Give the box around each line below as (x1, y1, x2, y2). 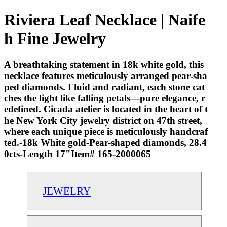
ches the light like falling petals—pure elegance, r (4, 92, 205, 103)
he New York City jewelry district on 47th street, (4, 115, 202, 126)
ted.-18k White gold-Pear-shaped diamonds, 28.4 (4, 137, 207, 148)
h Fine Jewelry (4, 29, 106, 48)
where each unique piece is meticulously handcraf (4, 126, 208, 137)
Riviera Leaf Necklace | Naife (4, 11, 205, 29)
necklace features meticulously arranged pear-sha (4, 70, 207, 81)
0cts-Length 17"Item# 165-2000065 (4, 148, 151, 159)
